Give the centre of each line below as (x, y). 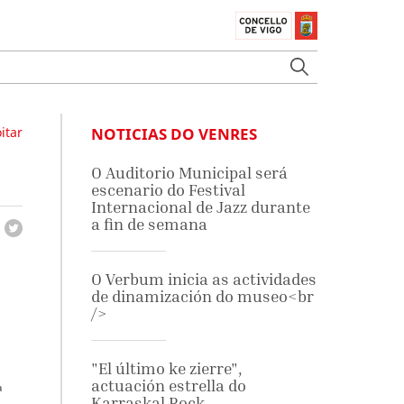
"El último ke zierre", (166, 368)
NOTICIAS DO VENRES (174, 134)
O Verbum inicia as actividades (203, 279)
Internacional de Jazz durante (200, 207)
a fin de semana (149, 224)
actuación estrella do (168, 386)
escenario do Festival (168, 190)
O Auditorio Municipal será (189, 173)
